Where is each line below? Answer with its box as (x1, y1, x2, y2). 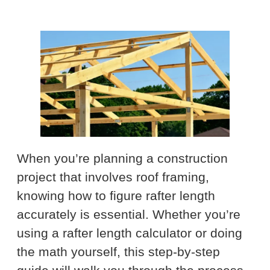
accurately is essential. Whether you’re (17, 207, 240, 221)
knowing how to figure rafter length (17, 189, 215, 202)
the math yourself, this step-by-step (17, 245, 220, 259)
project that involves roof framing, (17, 170, 209, 184)
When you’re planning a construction (17, 151, 228, 165)
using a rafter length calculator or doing (17, 226, 242, 240)
